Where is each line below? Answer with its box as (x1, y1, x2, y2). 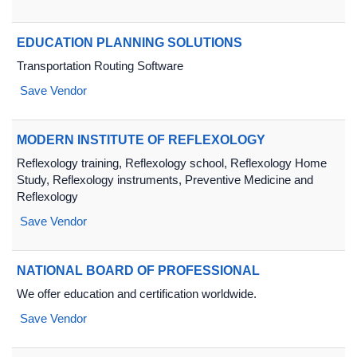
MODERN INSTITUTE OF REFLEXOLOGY (17, 133, 265, 147)
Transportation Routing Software (17, 59, 183, 73)
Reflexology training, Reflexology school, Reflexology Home (17, 156, 327, 170)
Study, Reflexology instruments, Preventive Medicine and (17, 173, 313, 186)
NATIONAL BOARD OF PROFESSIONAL (17, 264, 260, 277)
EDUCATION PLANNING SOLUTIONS (17, 36, 242, 49)
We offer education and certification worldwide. (17, 287, 257, 300)
